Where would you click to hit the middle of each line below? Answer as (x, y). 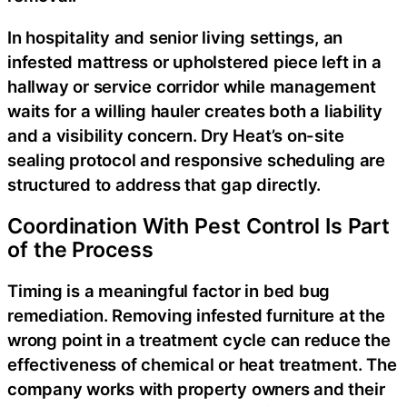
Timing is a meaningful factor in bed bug (169, 291)
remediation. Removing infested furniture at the (196, 315)
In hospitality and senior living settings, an (175, 37)
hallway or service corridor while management (192, 86)
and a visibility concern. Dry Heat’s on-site (176, 135)
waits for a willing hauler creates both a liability (195, 110)
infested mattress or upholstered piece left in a (194, 61)
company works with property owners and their (196, 389)
